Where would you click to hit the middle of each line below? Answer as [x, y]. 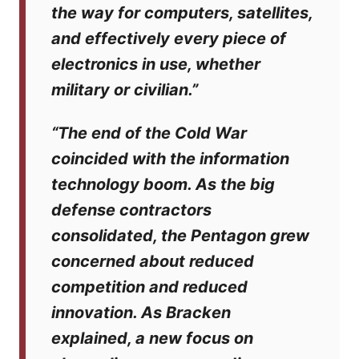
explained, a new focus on [152, 338]
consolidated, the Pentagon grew [180, 236]
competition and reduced [149, 287]
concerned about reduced [153, 261]
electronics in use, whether [156, 64]
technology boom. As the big [163, 184]
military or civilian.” [125, 90]
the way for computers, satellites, [182, 13]
